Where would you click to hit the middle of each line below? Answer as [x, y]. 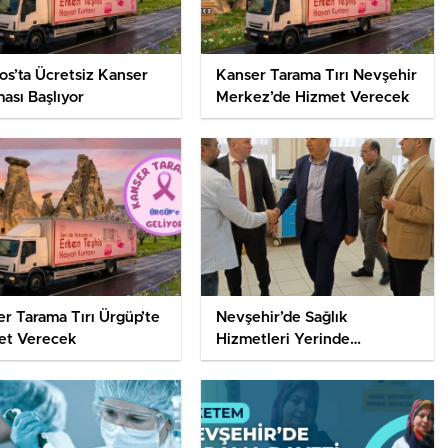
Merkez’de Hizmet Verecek [312, 98]
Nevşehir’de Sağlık [281, 318]
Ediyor [238, 384]
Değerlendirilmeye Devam [308, 362]
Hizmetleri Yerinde [282, 340]
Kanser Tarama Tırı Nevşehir [316, 76]
